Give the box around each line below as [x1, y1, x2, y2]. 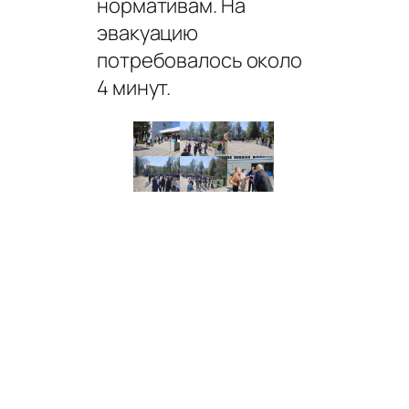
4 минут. [97, 73, 172, 101]
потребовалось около [97, 46, 303, 74]
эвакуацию [97, 18, 199, 47]
